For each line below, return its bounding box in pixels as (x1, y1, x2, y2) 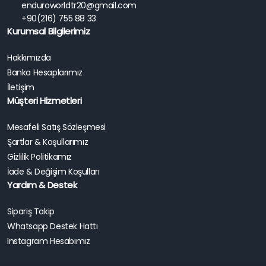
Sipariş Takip (7, 205, 55, 217)
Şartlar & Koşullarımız (7, 135, 88, 148)
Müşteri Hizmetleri (7, 94, 82, 107)
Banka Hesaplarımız (7, 66, 83, 78)
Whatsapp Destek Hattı (7, 220, 98, 232)
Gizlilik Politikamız (7, 150, 72, 163)
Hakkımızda (7, 51, 51, 64)
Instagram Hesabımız (7, 235, 90, 247)
